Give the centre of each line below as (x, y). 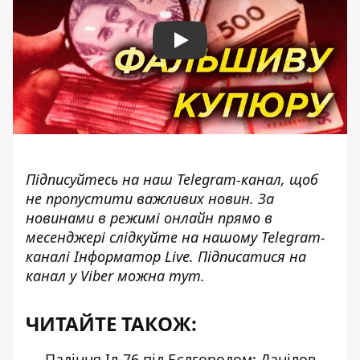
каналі (50, 256)
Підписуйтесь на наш (101, 179)
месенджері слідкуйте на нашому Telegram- (176, 237)
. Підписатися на (248, 256)
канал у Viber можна (97, 276)
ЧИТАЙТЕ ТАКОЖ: (111, 323)
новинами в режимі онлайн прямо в (149, 218)
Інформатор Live (132, 256)
